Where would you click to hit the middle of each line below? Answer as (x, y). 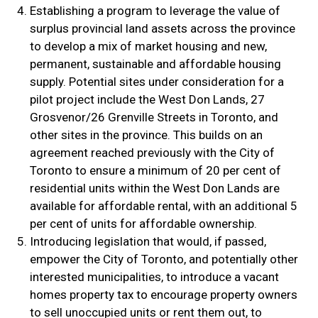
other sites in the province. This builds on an (146, 135)
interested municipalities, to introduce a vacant (154, 277)
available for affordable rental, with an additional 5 (163, 206)
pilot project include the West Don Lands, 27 (147, 100)
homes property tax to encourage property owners (163, 295)
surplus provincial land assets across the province (162, 29)
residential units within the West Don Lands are (154, 188)
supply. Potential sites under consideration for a (157, 82)
